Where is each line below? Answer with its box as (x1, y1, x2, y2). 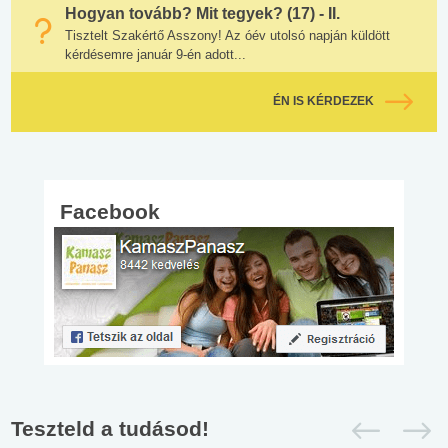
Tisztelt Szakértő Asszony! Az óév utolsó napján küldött (65, 27, 390, 43)
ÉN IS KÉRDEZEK (273, 93, 374, 108)
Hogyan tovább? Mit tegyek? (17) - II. (65, 4, 340, 22)
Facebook (60, 199, 160, 223)
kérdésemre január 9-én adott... (65, 46, 246, 62)
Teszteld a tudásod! (11, 416, 209, 440)
